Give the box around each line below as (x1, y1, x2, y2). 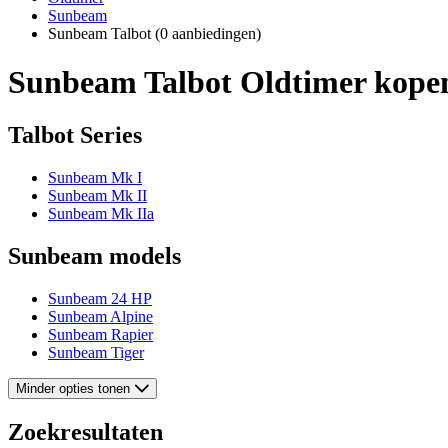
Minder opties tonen (16, 381, 130, 397)
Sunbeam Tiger (48, 344, 144, 362)
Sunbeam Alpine (48, 308, 153, 326)
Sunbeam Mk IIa (48, 205, 154, 223)
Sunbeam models (8, 243, 181, 270)
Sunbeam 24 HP (48, 290, 152, 308)
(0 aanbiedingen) (151, 24, 261, 42)
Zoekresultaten (8, 419, 163, 445)
